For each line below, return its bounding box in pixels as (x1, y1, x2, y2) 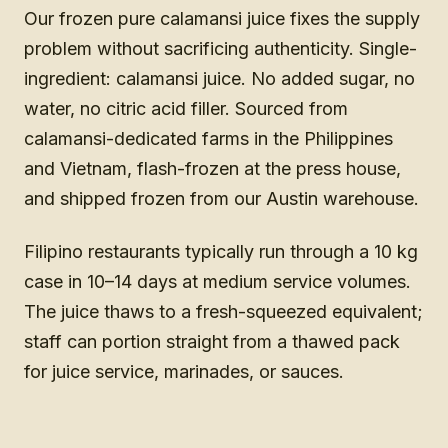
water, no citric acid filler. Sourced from (24, 98, 348, 120)
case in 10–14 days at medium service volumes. (24, 270, 411, 292)
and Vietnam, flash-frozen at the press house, (24, 158, 401, 180)
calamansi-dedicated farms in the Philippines (24, 128, 393, 150)
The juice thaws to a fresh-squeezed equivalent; (24, 300, 423, 322)
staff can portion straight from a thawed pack (24, 330, 400, 352)
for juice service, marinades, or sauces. (24, 360, 344, 382)
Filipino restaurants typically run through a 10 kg (24, 240, 418, 262)
